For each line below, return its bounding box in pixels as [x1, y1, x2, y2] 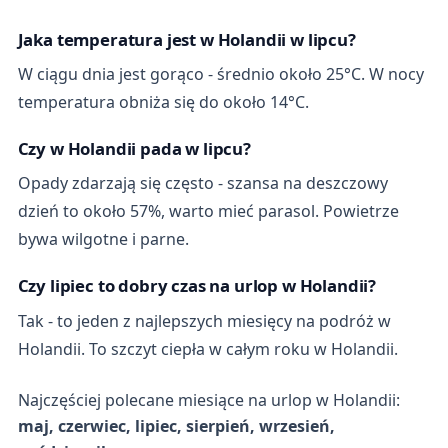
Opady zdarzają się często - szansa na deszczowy [17, 172, 388, 195]
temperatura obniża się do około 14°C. [17, 91, 309, 114]
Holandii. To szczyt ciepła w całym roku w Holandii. [17, 337, 398, 360]
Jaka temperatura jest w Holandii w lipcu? [17, 27, 356, 51]
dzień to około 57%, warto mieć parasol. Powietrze [17, 200, 399, 223]
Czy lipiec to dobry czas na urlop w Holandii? [17, 274, 377, 298]
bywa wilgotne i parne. [17, 228, 189, 251]
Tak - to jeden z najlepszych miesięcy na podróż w [17, 309, 391, 332]
